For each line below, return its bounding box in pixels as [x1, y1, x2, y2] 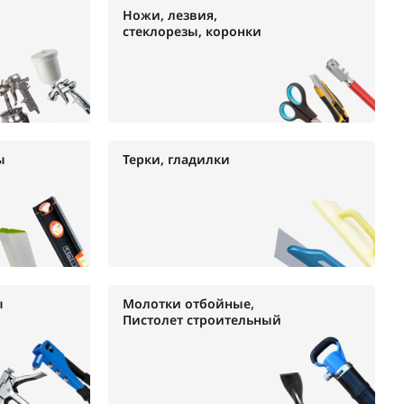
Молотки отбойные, [123, 295, 255, 312]
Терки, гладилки [123, 151, 231, 168]
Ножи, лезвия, [123, 6, 218, 23]
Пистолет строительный [123, 311, 282, 328]
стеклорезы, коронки [123, 23, 262, 40]
